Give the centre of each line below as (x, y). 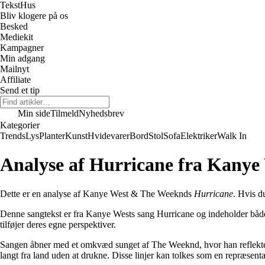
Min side (34, 113)
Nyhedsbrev (101, 113)
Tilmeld (64, 113)
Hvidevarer (109, 136)
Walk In (232, 136)
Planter (52, 136)
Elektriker (199, 136)
